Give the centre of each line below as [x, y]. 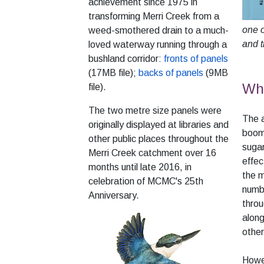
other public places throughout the [159, 138]
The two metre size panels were [155, 110]
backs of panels [171, 72]
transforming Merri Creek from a [154, 16]
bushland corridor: [126, 58]
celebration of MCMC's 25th [146, 181]
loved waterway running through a [158, 44]
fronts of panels [196, 58]
